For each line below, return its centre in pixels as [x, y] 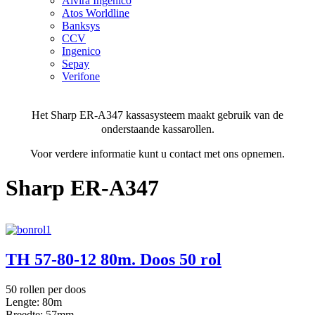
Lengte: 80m [34, 302]
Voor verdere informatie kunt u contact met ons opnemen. [157, 153]
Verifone [81, 76]
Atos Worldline [96, 13]
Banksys [81, 25]
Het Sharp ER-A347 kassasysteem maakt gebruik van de [157, 115]
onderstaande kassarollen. [157, 129]
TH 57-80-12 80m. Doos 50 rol [114, 259]
